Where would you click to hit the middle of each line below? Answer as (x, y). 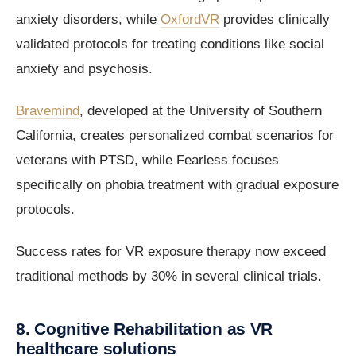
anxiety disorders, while (88, 20)
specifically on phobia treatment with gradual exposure (177, 185)
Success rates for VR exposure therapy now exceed (171, 252)
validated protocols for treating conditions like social (170, 44)
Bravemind (48, 111)
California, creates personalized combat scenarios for (175, 136)
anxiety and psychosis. (84, 69)
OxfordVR (190, 20)
